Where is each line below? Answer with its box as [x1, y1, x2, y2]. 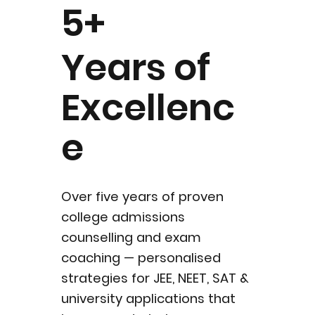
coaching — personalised [61, 249, 221, 267]
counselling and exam [61, 229, 202, 247]
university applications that [61, 290, 236, 308]
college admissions [61, 208, 186, 226]
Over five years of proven [61, 188, 224, 206]
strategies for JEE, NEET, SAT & [61, 269, 250, 288]
